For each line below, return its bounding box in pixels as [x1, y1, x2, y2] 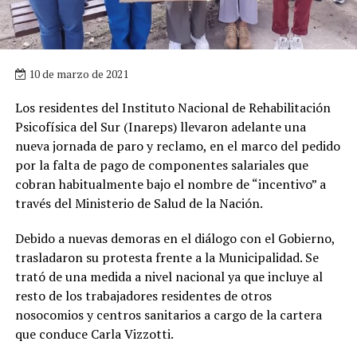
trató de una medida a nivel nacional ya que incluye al [14, 267, 323, 285]
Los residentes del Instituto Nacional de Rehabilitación [14, 98, 331, 116]
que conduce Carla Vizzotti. [14, 324, 174, 343]
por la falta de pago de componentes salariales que [14, 155, 308, 174]
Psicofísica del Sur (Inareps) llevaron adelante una [14, 117, 306, 135]
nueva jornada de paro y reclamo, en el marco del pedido [14, 136, 340, 155]
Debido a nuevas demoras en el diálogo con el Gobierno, [14, 229, 335, 247]
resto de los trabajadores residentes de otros [14, 286, 272, 304]
